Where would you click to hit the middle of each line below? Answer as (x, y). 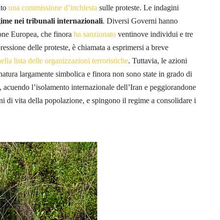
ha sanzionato (95, 34)
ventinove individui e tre (154, 34)
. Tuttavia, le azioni (158, 60)
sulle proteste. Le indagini (138, 7)
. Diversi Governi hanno (140, 21)
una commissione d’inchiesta (53, 7)
